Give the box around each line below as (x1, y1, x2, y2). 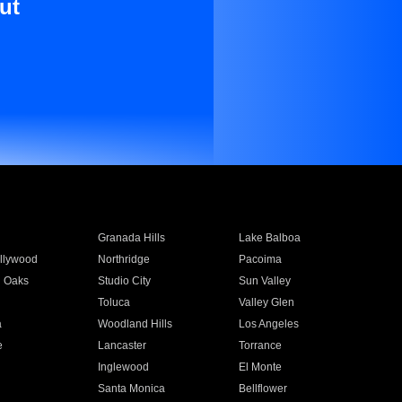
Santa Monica (97, 382, 165, 395)
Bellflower (239, 382, 288, 395)
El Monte (239, 361, 283, 373)
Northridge (97, 253, 150, 266)
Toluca (97, 296, 130, 309)
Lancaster (97, 339, 146, 352)
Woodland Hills (97, 318, 172, 330)
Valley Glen (239, 296, 295, 309)
